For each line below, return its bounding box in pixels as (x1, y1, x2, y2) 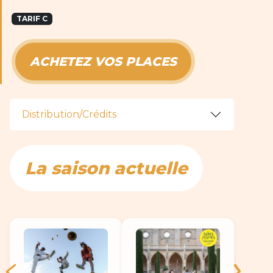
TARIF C (16, 14, 48, 24)
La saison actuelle (25, 157, 188, 179)
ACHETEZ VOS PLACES (30, 54, 177, 69)
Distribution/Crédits (22, 108, 116, 121)
